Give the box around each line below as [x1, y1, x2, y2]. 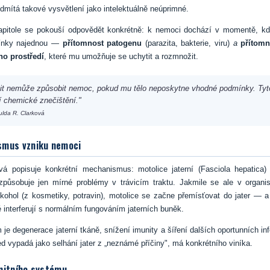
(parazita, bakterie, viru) [142, 39, 233, 48]
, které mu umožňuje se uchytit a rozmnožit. [44, 52, 198, 61]
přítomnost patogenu [62, 39, 142, 48]
